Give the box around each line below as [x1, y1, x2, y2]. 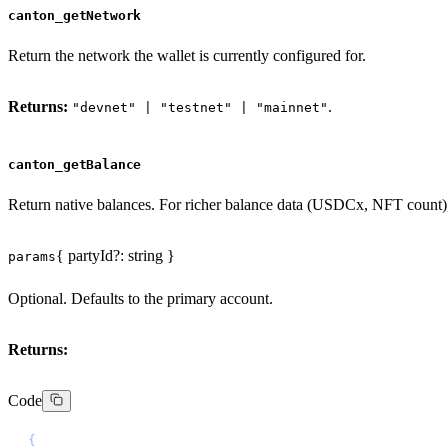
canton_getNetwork [8, 8, 142, 24]
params [8, 249, 56, 265]
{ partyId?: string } [56, 247, 175, 265]
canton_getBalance [8, 157, 142, 173]
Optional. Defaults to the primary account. [8, 290, 273, 308]
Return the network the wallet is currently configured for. [8, 47, 366, 65]
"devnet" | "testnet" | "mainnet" [72, 100, 328, 116]
